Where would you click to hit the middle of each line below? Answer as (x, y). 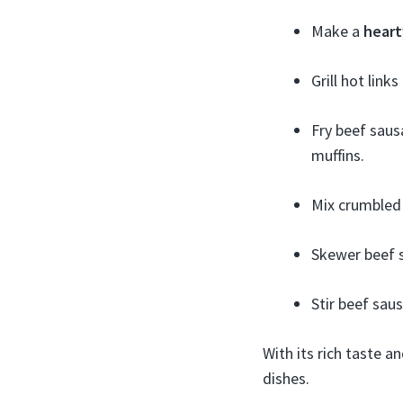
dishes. (286, 378)
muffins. (338, 155)
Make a (337, 31)
